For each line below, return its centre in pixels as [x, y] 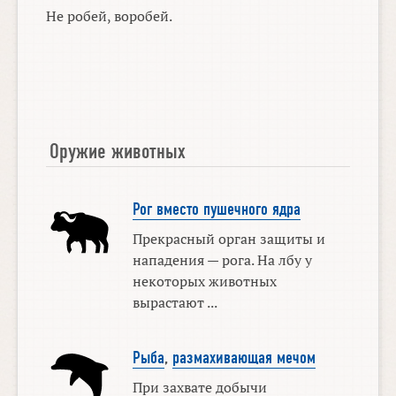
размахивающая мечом [244, 358]
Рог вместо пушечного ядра [216, 210]
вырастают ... [175, 303]
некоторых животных [204, 282]
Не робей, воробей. [110, 15]
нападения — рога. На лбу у [222, 260]
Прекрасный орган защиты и [228, 239]
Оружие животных [118, 151]
